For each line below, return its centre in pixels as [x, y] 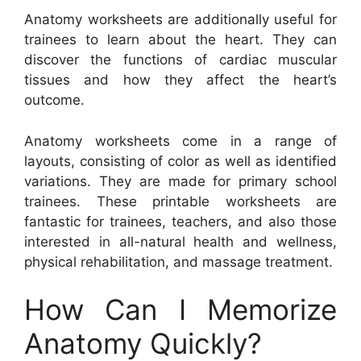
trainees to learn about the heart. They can [180, 40]
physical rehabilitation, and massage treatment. [178, 261]
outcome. [54, 100]
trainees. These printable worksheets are [180, 201]
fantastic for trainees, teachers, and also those [180, 221]
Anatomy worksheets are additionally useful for [180, 20]
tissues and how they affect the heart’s [180, 80]
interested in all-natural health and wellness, [180, 241]
